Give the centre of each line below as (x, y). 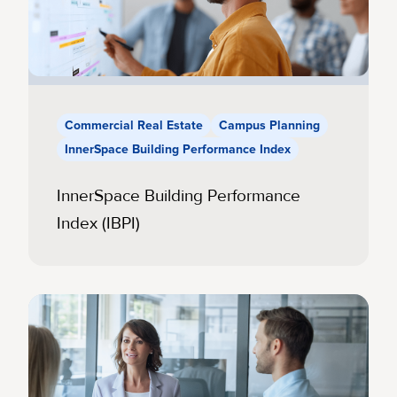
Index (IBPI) (98, 223)
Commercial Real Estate (134, 125)
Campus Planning (269, 125)
